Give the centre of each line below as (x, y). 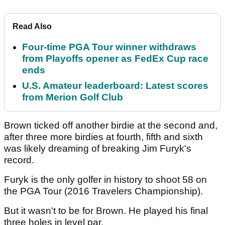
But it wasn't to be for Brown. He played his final (106, 211)
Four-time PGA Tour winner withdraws (109, 47)
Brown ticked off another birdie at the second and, (111, 126)
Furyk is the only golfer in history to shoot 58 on (105, 180)
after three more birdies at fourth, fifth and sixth (103, 137)
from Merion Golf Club (73, 97)
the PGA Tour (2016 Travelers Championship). (105, 191)
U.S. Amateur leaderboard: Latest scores (115, 86)
